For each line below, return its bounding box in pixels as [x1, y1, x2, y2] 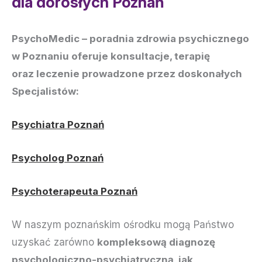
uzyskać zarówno [12, 236, 97, 249]
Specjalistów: [12, 85, 79, 97]
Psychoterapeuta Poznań [12, 185, 137, 198]
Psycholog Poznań [12, 152, 104, 164]
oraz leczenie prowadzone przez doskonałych [12, 67, 242, 80]
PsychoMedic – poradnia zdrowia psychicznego [12, 32, 249, 44]
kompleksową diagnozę [97, 236, 215, 249]
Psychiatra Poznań [12, 118, 104, 130]
